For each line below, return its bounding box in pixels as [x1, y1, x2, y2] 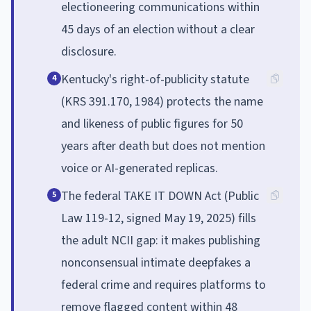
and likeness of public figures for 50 [61, 115, 243, 133]
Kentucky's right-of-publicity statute [61, 70, 249, 88]
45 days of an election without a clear [61, 20, 255, 38]
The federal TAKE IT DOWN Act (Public [61, 187, 259, 205]
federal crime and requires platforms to [61, 276, 266, 294]
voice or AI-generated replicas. [61, 159, 218, 177]
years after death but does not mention [61, 137, 265, 155]
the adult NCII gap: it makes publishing [61, 231, 260, 249]
